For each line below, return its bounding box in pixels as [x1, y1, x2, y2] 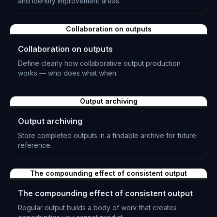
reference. [18, 141, 52, 149]
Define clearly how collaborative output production [18, 59, 181, 67]
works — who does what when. [18, 69, 118, 77]
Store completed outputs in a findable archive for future [18, 131, 196, 139]
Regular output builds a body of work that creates [18, 203, 177, 212]
